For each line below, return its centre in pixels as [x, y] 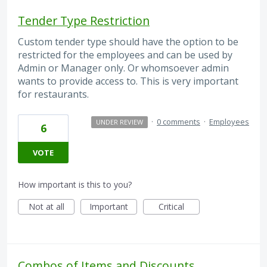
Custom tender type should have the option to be [128, 42]
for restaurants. [53, 94]
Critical [171, 206]
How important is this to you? [75, 184]
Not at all [46, 206]
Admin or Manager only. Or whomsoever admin [123, 68]
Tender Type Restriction [84, 21]
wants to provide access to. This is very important [128, 81]
